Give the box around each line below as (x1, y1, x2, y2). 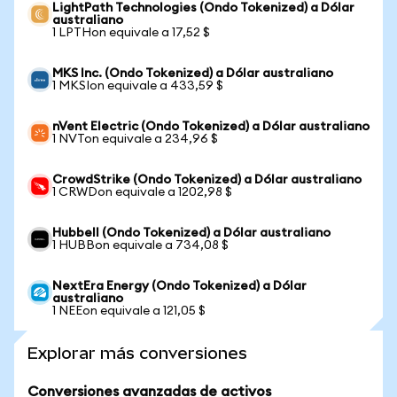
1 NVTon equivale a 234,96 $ (52, 133, 218, 145)
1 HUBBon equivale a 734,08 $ (52, 239, 229, 252)
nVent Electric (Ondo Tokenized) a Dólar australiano (52, 121, 370, 133)
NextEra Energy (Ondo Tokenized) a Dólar (52, 280, 307, 292)
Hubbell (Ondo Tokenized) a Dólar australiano (52, 227, 331, 239)
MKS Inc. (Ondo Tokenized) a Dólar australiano (52, 67, 333, 80)
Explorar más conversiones (27, 344, 247, 362)
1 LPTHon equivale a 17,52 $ (52, 27, 210, 39)
